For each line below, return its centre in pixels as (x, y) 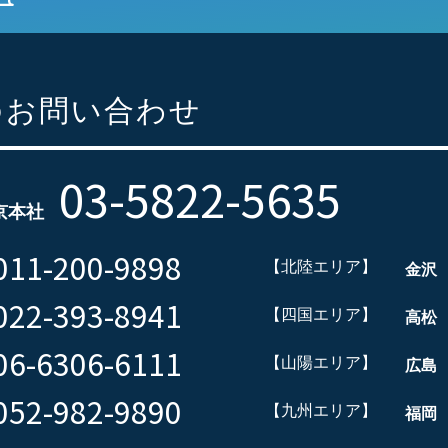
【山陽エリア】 (321, 362)
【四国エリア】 (321, 314)
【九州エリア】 (321, 410)
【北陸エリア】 (321, 266)
